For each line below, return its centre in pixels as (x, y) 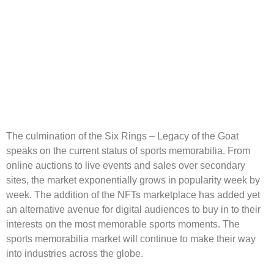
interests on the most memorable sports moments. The (123, 224)
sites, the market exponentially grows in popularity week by (133, 180)
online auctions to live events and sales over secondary (126, 166)
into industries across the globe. (75, 254)
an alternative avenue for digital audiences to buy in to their (133, 210)
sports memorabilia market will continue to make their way (131, 239)
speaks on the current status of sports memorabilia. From (128, 151)
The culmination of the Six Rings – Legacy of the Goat (122, 136)
